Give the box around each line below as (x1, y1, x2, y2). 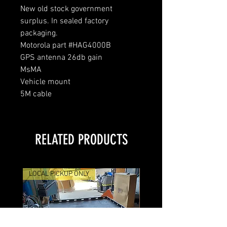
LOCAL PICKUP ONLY (29, 169, 89, 178)
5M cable (20, 89, 52, 99)
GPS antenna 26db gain (20, 52, 102, 63)
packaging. (20, 28, 58, 39)
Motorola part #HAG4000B (20, 40, 111, 51)
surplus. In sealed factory (20, 16, 108, 26)
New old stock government (20, 4, 112, 14)
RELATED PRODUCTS (34, 131, 128, 148)
